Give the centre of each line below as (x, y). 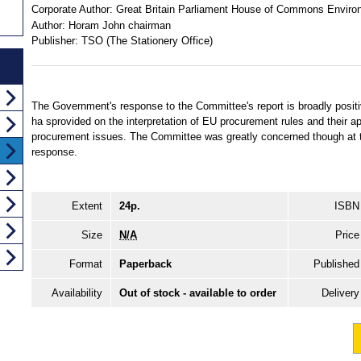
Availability (77, 293)
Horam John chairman (119, 25)
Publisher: (55, 41)
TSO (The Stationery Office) (147, 41)
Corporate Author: (72, 10)
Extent (87, 205)
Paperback (145, 263)
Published (336, 263)
